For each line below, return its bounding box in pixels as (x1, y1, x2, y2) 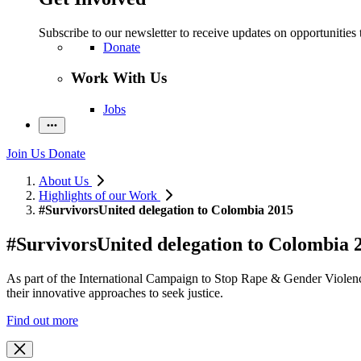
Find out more (6, 313, 78, 327)
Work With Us (71, 69, 167, 87)
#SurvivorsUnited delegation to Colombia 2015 (39, 203, 293, 218)
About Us (39, 174, 92, 189)
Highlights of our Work (39, 189, 160, 203)
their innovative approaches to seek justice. (6, 286, 223, 300)
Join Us (6, 147, 45, 161)
